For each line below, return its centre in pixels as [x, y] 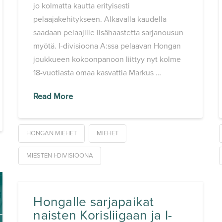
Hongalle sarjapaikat [94, 202]
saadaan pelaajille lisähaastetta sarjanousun [109, 33]
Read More [53, 97]
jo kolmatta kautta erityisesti [82, 6]
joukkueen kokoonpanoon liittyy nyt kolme [107, 60]
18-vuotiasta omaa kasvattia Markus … [97, 73]
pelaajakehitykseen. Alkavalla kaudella [100, 20]
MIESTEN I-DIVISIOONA [59, 156]
